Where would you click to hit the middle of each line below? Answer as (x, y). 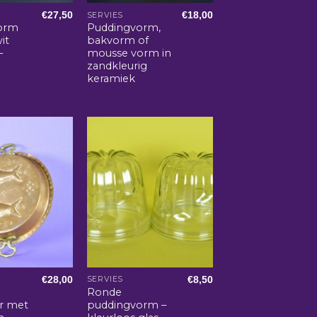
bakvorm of (117, 41)
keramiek (111, 79)
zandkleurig (117, 66)
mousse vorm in (129, 53)
